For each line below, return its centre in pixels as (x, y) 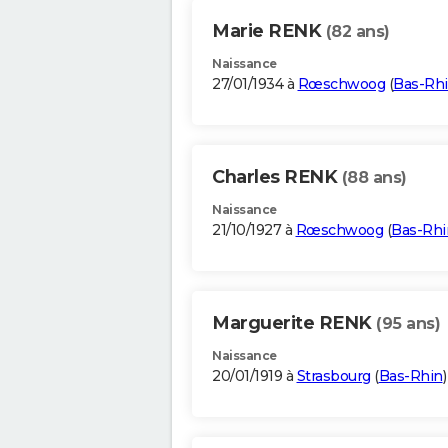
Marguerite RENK (294, 323)
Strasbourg (333, 376)
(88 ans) (374, 178)
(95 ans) (408, 324)
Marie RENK (269, 31)
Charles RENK (277, 177)
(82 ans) (357, 32)
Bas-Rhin (410, 376)
